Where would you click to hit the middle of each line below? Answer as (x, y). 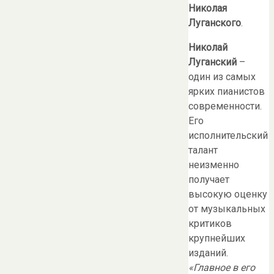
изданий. (208, 253)
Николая (208, 9)
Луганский (213, 62)
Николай (208, 48)
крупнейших (217, 239)
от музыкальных (227, 209)
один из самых (222, 77)
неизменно (214, 165)
